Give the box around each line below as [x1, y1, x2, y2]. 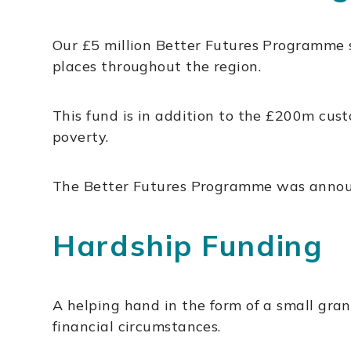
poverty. [52, 128, 109, 147]
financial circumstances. [52, 317, 221, 336]
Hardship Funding [52, 227, 323, 264]
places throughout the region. [52, 57, 262, 76]
